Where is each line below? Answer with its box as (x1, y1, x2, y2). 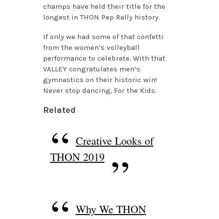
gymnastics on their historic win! (43, 75, 157, 84)
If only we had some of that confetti (43, 32, 164, 41)
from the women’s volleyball (43, 43, 140, 52)
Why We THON (75, 201, 146, 216)
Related (43, 104, 76, 115)
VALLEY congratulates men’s (43, 64, 140, 73)
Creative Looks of (75, 133, 153, 148)
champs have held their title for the (43, 1, 165, 11)
